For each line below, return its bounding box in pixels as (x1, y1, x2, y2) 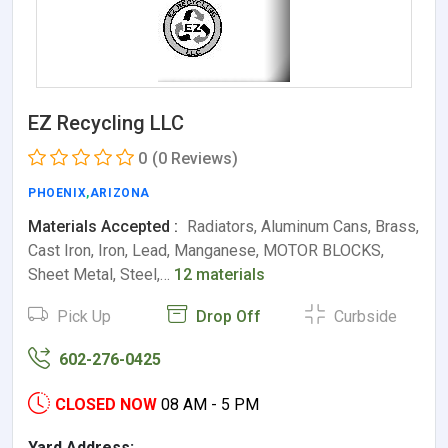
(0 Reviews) (152, 148, 238, 168)
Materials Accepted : (28, 216, 178, 236)
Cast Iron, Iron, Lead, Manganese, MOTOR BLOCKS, (28, 240, 384, 260)
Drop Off (191, 306, 261, 326)
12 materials (174, 264, 265, 284)
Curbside (330, 306, 398, 326)
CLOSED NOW (55, 394, 157, 414)
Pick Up (53, 306, 111, 326)
